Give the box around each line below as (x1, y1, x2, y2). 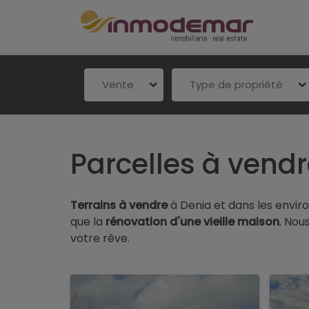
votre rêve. (70, 230, 130, 246)
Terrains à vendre (70, 197, 168, 213)
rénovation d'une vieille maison (106, 214, 279, 230)
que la (70, 214, 106, 230)
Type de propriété (195, 77, 283, 92)
